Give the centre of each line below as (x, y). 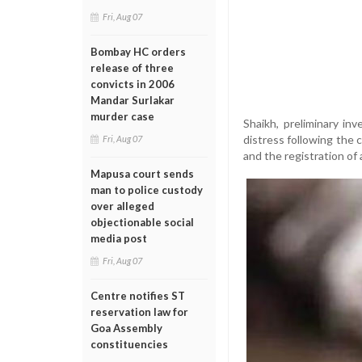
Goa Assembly (126, 328)
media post (119, 238)
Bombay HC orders (138, 52)
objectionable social (142, 222)
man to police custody (147, 190)
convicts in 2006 (133, 84)
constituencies (129, 344)
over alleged (122, 206)
